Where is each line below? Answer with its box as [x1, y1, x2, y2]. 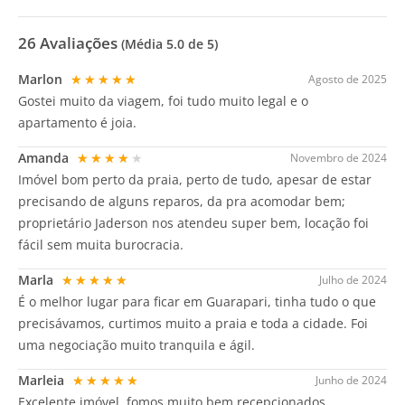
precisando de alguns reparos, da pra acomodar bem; [18, 193, 345, 211]
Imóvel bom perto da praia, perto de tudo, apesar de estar [18, 171, 372, 189]
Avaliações [36, 33, 121, 54]
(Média [121, 35, 166, 53]
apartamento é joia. [18, 114, 137, 132]
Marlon [18, 71, 66, 89]
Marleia [18, 372, 68, 390]
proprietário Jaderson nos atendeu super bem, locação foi [18, 214, 369, 232]
